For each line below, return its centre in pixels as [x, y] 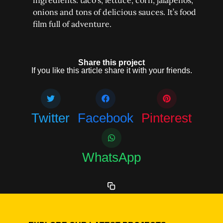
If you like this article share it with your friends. [111, 70]
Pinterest [167, 118]
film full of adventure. [72, 24]
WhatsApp [111, 157]
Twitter [51, 118]
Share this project [111, 62]
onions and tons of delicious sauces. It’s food [114, 12]
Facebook [106, 118]
